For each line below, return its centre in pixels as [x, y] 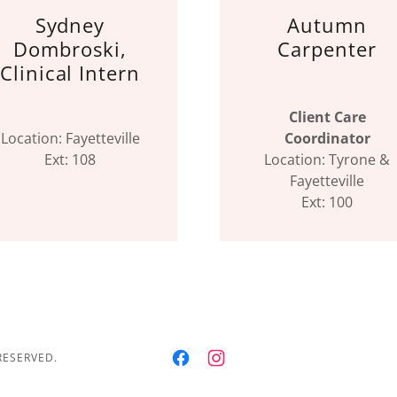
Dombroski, [70, 49]
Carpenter [327, 49]
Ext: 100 [327, 202]
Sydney [70, 25]
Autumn [327, 25]
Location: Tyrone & [327, 160]
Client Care [327, 117]
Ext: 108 [70, 160]
